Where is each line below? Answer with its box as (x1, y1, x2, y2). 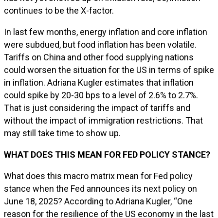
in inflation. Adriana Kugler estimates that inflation (4, 77, 194, 88)
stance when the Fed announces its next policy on (4, 183, 197, 194)
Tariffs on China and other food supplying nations (4, 52, 194, 62)
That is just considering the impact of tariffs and (4, 103, 190, 113)
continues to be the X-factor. (4, 5, 114, 16)
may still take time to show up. (4, 128, 121, 138)
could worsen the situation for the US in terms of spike (4, 65, 214, 75)
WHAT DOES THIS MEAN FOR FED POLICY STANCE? (4, 149, 210, 160)
